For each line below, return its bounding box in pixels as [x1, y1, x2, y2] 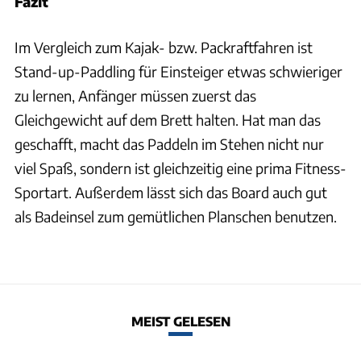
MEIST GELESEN [131, 313, 230, 329]
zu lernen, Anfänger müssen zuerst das [15, 86, 256, 106]
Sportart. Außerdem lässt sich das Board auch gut [15, 183, 327, 202]
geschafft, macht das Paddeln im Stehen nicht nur [15, 135, 324, 154]
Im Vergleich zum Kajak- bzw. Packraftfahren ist [15, 38, 313, 57]
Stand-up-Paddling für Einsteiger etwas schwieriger [15, 62, 342, 81]
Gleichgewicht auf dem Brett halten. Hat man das [15, 110, 321, 130]
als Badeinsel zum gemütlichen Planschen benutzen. [15, 207, 337, 226]
